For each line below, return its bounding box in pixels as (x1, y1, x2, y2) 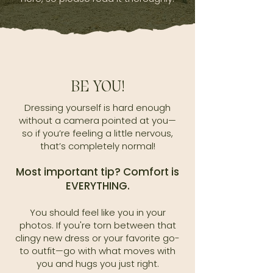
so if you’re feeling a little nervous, (22, 127, 173, 140)
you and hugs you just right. (36, 257, 159, 270)
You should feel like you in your (29, 206, 166, 219)
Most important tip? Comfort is (16, 165, 179, 179)
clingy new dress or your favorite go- (15, 232, 180, 244)
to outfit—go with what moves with (19, 244, 175, 257)
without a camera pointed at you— (19, 114, 176, 127)
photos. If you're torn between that (19, 219, 176, 232)
